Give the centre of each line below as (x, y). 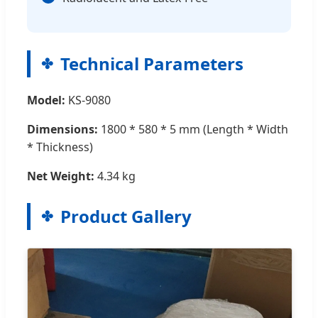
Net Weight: (61, 176)
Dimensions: (62, 130)
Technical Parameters (152, 64)
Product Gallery (126, 216)
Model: (46, 100)
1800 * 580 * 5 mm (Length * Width (193, 130)
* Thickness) (60, 147)
